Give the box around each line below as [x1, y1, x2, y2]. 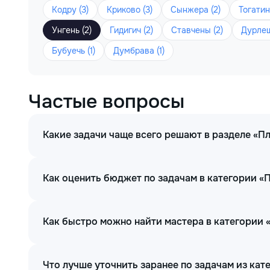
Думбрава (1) [113, 45, 165, 56]
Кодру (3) [52, 4, 89, 15]
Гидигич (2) [110, 25, 153, 36]
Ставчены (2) [171, 25, 223, 36]
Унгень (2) [52, 25, 92, 36]
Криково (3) [107, 4, 152, 15]
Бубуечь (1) [52, 45, 95, 56]
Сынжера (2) [171, 4, 221, 15]
